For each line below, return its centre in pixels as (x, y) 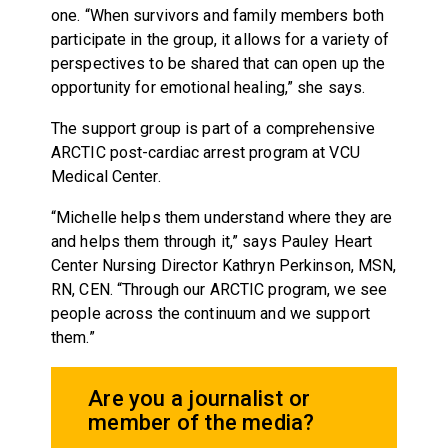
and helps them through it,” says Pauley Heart (211, 241)
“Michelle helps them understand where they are (221, 217)
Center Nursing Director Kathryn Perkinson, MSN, (223, 265)
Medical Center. (105, 176)
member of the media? (201, 422)
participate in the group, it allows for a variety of (220, 39)
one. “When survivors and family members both (217, 15)
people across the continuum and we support (210, 313)
